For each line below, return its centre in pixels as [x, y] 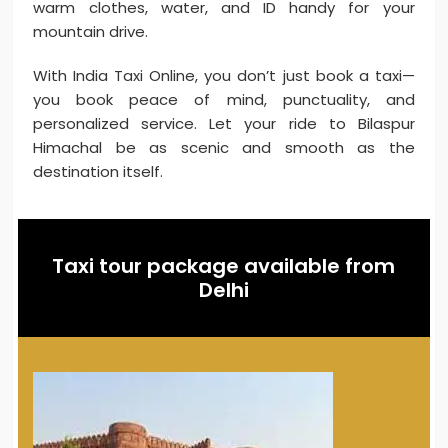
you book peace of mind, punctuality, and [224, 100]
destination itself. [98, 172]
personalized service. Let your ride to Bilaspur [224, 124]
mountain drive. [91, 32]
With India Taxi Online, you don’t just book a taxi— [224, 76]
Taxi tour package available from [224, 266]
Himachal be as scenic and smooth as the [224, 148]
